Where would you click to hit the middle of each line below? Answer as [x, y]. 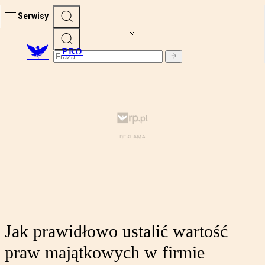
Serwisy [33, 16]
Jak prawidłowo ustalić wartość [116, 231]
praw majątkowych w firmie [105, 253]
